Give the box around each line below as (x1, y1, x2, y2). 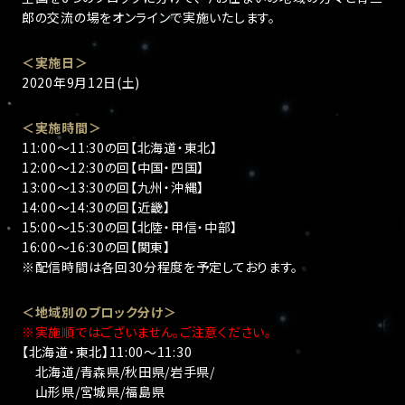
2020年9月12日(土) (22, 73, 141, 91)
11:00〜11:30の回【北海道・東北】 (22, 138, 218, 156)
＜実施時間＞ (22, 118, 102, 137)
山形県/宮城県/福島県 (22, 382, 165, 400)
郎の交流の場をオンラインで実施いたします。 (22, 8, 276, 26)
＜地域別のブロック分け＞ (22, 303, 177, 321)
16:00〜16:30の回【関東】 (22, 238, 171, 256)
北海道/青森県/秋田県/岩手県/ (22, 363, 215, 381)
